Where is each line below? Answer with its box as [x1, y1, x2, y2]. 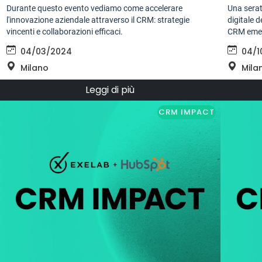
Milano [20, 62, 49, 74]
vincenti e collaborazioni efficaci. [6, 27, 123, 37]
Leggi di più [85, 83, 135, 97]
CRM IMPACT [158, 106, 215, 118]
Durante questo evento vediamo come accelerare [6, 4, 183, 13]
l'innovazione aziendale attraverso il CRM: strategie [6, 15, 190, 25]
